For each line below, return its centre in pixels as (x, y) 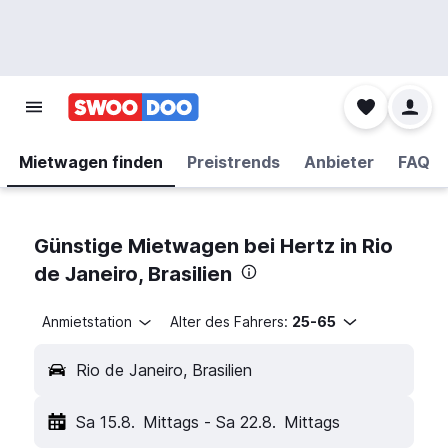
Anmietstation (87, 321)
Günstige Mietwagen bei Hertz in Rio (213, 246)
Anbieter (338, 162)
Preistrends (233, 162)
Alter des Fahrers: (228, 321)
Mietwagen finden (90, 162)
